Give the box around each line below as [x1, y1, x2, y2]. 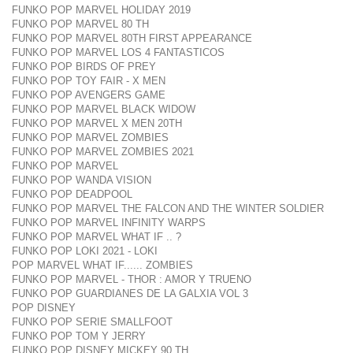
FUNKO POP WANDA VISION [12, 174, 151, 186]
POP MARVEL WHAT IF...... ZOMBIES [12, 259, 193, 271]
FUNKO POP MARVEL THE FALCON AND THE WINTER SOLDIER [12, 203, 324, 214]
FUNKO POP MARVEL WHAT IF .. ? [12, 231, 181, 243]
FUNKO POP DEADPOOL [12, 188, 132, 200]
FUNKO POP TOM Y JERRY [12, 330, 146, 342]
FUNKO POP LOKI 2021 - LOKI [12, 245, 158, 257]
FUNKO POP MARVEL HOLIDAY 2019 [12, 4, 191, 16]
